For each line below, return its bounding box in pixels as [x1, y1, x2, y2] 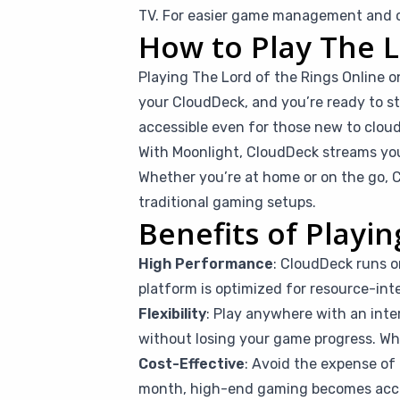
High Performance [137, 255, 273, 273]
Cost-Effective [137, 355, 245, 373]
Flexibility [137, 305, 206, 323]
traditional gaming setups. [137, 194, 316, 212]
